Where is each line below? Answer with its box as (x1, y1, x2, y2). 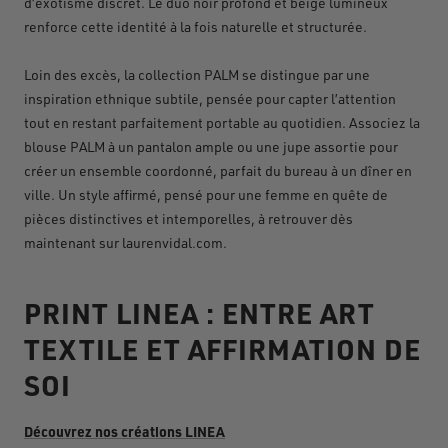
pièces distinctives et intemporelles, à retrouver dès (24, 209, 353, 227)
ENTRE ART (222, 294, 375, 331)
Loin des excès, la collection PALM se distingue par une (24, 65, 370, 83)
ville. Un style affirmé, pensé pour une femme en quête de (24, 185, 388, 203)
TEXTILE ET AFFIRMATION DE (24, 330, 421, 367)
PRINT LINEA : (24, 294, 222, 331)
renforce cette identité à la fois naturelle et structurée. (24, 17, 367, 35)
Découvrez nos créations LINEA (24, 421, 225, 440)
